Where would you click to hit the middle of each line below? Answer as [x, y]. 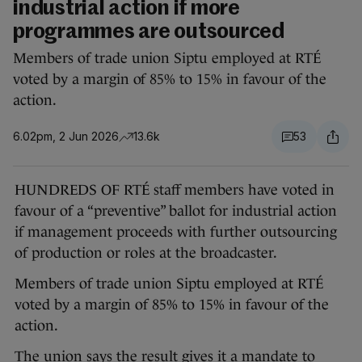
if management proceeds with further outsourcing [176, 232]
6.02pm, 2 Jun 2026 [66, 137]
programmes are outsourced [149, 33]
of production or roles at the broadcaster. [146, 253]
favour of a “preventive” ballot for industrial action [176, 211]
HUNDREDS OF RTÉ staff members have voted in [175, 190]
